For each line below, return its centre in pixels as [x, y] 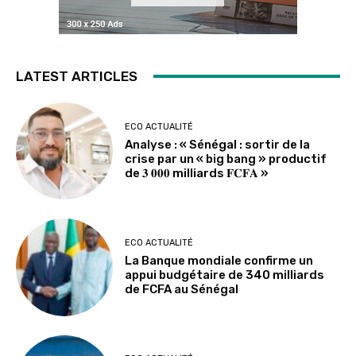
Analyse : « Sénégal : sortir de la [218, 144]
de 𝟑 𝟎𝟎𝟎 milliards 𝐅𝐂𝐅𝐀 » [197, 173]
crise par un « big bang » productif [226, 159]
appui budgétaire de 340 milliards [225, 275]
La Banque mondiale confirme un [219, 261]
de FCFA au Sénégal [182, 290]
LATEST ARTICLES [77, 76]
